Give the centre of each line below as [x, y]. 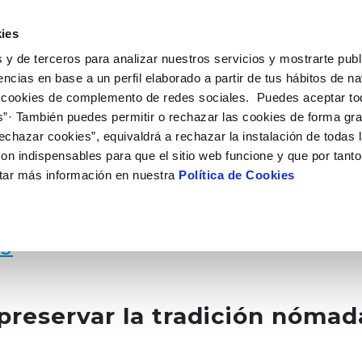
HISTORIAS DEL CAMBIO [270, 22]
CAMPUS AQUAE [131, 22]
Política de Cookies [237, 175]
